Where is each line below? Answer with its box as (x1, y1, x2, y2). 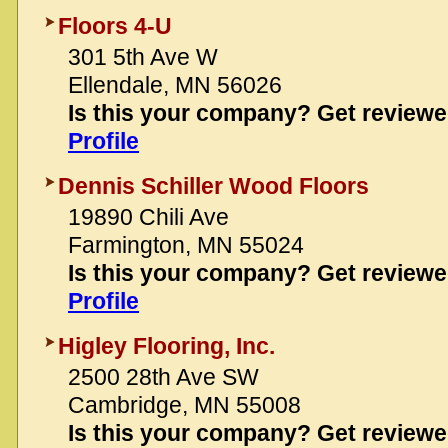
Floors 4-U (58, 13, 172, 39)
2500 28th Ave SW (68, 364, 259, 390)
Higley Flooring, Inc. (58, 333, 275, 359)
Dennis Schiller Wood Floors (58, 173, 369, 199)
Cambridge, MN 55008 (68, 392, 301, 418)
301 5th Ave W (68, 44, 218, 70)
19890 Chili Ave (68, 204, 229, 230)
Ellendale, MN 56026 (68, 72, 282, 98)
